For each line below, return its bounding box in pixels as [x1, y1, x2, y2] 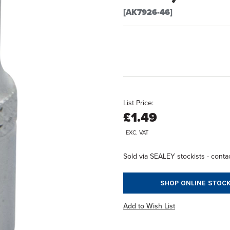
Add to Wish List [123, 201, 175, 212]
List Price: [123, 98, 154, 109]
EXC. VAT [126, 128, 148, 137]
